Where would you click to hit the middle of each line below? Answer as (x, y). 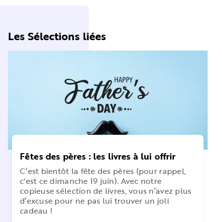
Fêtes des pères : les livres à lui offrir (98, 156)
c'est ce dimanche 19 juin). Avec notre (91, 181)
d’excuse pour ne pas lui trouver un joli (94, 201)
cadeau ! (36, 211)
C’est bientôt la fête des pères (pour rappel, (103, 171)
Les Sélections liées (57, 36)
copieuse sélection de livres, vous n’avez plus (106, 191)
